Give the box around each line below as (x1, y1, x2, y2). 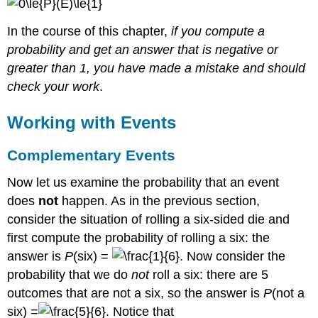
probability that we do (7, 268, 132, 283)
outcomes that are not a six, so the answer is (7, 286, 264, 301)
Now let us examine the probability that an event (7, 175, 280, 190)
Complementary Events (7, 147, 176, 164)
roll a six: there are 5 (149, 268, 269, 283)
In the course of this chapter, (7, 23, 172, 38)
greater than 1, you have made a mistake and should (7, 60, 306, 75)
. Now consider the (180, 249, 286, 264)
